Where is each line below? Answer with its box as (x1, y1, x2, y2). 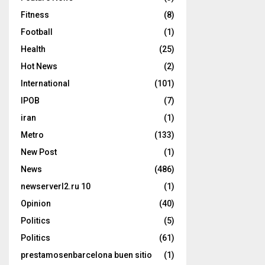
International (21, 79, 70, 88)
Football (21, 27, 53, 37)
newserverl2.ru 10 (21, 182, 91, 191)
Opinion (21, 199, 51, 208)
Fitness (21, 10, 49, 20)
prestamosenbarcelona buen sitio (21, 250, 152, 260)
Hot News (21, 62, 57, 71)
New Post (21, 147, 57, 157)
